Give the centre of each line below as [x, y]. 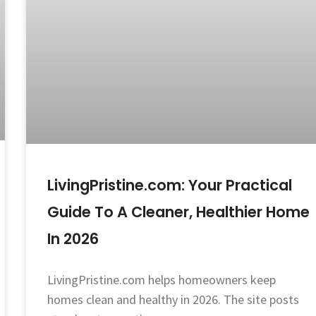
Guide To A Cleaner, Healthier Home [179, 212]
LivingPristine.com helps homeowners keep [162, 279]
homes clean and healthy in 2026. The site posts [174, 299]
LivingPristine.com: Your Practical [170, 185]
